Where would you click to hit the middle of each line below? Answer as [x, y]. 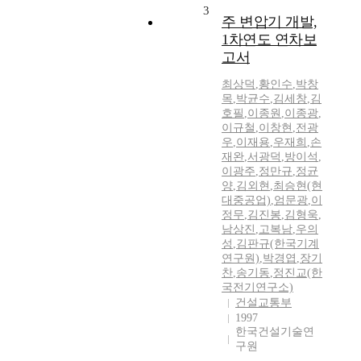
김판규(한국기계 [278, 244]
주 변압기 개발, [270, 22]
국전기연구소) [257, 288]
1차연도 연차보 [269, 40]
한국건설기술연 [275, 332]
